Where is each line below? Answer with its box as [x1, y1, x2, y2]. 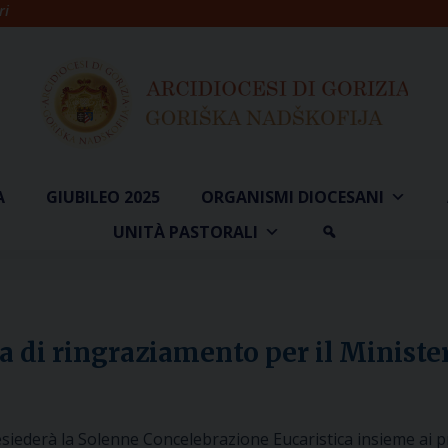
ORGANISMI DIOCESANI [201, 186, 384, 208]
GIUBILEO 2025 [46, 186, 160, 208]
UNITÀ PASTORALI [112, 221, 258, 243]
